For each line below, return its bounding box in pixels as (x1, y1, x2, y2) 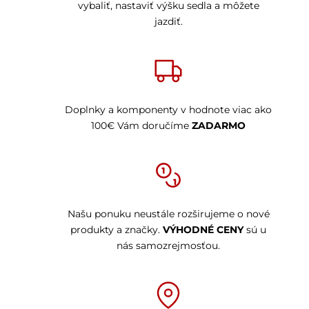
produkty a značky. (70, 223, 163, 236)
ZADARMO (192, 119, 246, 132)
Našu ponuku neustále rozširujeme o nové (67, 207, 270, 220)
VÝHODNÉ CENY (163, 223, 243, 236)
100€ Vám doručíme (91, 119, 192, 132)
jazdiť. (154, 14, 183, 28)
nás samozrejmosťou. (117, 239, 220, 252)
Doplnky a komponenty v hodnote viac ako (65, 103, 272, 116)
